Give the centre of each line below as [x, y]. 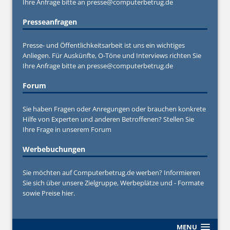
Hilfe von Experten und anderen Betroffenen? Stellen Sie [108, 119]
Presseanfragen [50, 22]
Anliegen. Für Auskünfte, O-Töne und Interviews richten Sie [112, 55]
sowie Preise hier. [49, 193]
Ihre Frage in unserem [57, 129]
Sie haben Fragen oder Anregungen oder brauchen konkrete [114, 109]
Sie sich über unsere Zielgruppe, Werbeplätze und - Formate [113, 183]
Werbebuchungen [54, 149]
